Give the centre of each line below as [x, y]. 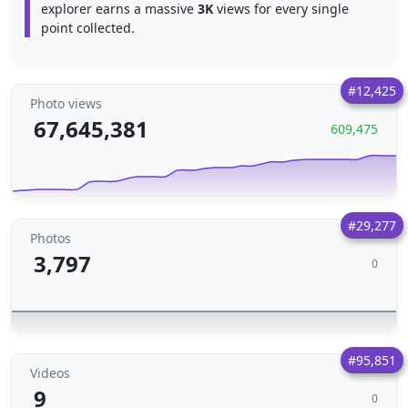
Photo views [66, 103]
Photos [51, 238]
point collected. [88, 28]
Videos [50, 373]
